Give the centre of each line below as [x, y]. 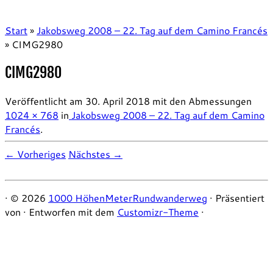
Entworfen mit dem [73, 211]
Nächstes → [95, 154]
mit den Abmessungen [201, 101]
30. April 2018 [118, 101]
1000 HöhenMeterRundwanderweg [128, 197]
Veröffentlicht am [44, 101]
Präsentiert [240, 197]
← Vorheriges [35, 154]
